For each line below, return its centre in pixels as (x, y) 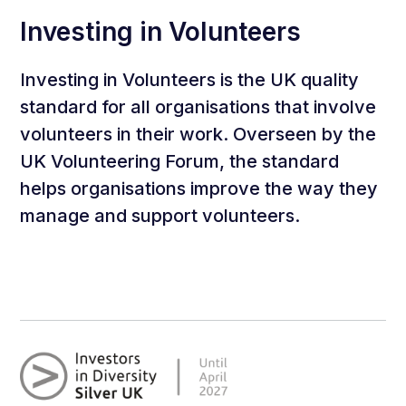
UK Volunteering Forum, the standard (180, 161)
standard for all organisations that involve (198, 107)
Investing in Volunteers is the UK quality (190, 80)
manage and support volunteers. (160, 216)
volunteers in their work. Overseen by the (198, 134)
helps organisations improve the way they (199, 188)
